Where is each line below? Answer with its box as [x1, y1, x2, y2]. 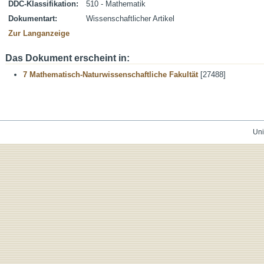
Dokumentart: [8, 14, 57, 23]
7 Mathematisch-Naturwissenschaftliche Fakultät [23, 70, 198, 79]
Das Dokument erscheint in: [5, 53, 130, 63]
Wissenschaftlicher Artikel [86, 14, 174, 23]
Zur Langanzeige [8, 29, 70, 38]
